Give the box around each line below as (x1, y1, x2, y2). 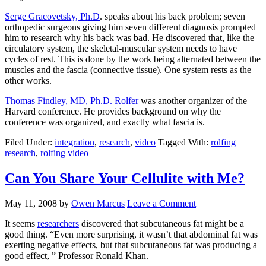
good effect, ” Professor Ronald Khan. (5, 251, 148, 261)
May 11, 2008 (5, 198, 57, 209)
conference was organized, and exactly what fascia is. (5, 117, 205, 128)
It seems (5, 218, 37, 229)
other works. (5, 75, 52, 86)
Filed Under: (5, 137, 55, 148)
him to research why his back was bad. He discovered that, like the (5, 33, 254, 43)
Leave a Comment (127, 198, 196, 209)
